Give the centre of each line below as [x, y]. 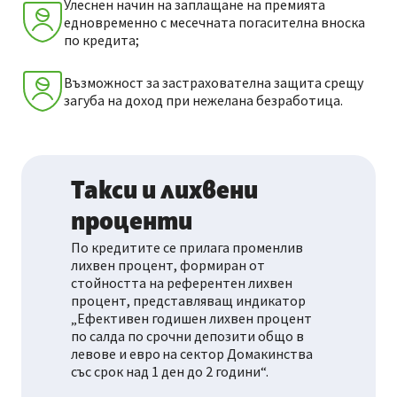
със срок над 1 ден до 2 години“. [170, 372]
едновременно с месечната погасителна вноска [214, 23]
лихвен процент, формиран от [168, 265]
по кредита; [101, 40]
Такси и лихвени [164, 192]
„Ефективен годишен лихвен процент [191, 319]
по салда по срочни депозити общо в [187, 336]
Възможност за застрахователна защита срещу [214, 83]
